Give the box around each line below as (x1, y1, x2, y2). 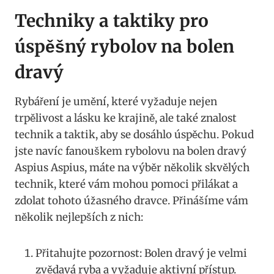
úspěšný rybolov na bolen (15, 35, 234, 58)
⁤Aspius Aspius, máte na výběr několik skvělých (15, 161, 250, 175)
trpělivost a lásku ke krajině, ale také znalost (15, 111, 237, 125)
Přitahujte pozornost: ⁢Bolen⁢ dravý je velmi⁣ (35, 246, 247, 261)
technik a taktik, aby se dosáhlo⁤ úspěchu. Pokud (15, 128, 254, 142)
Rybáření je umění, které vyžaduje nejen (15, 95, 217, 109)
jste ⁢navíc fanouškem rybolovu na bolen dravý (15, 144, 246, 158)
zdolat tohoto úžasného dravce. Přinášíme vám (15, 194, 248, 208)
